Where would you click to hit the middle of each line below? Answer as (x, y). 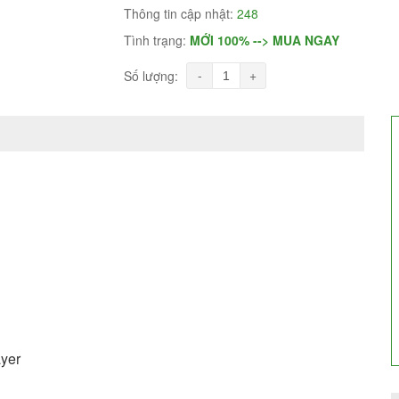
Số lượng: (151, 75)
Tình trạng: (157, 40)
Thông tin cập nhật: (180, 13)
